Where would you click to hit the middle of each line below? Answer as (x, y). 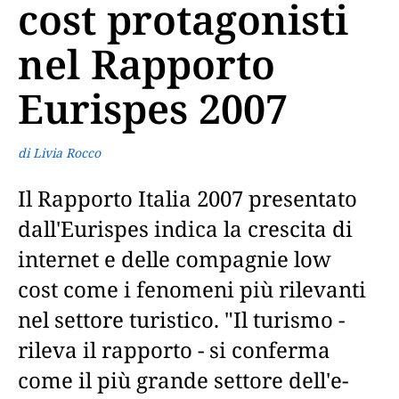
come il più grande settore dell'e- (183, 380)
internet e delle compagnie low (175, 259)
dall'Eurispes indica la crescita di (185, 228)
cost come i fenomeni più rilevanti (192, 289)
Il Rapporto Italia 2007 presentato (187, 198)
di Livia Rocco (59, 153)
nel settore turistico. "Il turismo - (181, 319)
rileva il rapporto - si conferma (174, 350)
